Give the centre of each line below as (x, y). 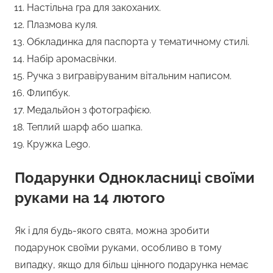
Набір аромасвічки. (72, 59)
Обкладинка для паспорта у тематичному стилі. (138, 42)
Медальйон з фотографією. (89, 110)
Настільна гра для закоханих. (94, 8)
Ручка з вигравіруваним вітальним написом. (129, 76)
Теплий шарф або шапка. (85, 127)
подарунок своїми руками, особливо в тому (118, 248)
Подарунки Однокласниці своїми (135, 178)
